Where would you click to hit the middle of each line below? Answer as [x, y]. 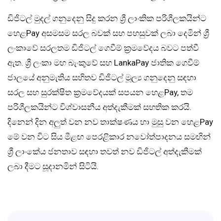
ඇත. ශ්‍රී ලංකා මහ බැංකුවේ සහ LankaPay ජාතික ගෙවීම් [103, 62]
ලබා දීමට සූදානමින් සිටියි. [53, 166]
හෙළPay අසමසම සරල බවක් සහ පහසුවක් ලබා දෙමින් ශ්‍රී [108, 33]
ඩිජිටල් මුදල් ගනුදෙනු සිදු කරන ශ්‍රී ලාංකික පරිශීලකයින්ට [107, 18]
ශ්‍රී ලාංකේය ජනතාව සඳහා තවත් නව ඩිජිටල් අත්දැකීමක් [105, 151]
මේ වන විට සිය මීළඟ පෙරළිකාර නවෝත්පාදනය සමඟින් [109, 136]
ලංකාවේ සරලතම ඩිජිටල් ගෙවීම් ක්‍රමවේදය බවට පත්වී [103, 48]
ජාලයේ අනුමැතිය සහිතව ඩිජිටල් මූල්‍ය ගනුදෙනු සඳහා [102, 77]
